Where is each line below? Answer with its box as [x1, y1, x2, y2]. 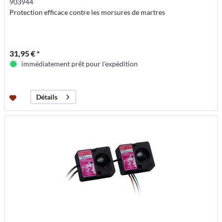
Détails [36, 93, 58, 102]
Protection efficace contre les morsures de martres [9, 8, 166, 17]
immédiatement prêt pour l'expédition [21, 59, 138, 68]
